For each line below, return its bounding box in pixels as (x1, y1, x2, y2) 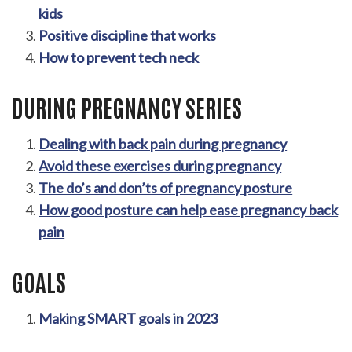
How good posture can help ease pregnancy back (38, 201, 339, 219)
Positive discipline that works (38, 26, 217, 44)
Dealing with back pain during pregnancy (38, 135, 288, 153)
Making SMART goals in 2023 (38, 310, 218, 328)
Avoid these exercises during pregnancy (38, 157, 282, 175)
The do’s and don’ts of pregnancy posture (38, 179, 293, 197)
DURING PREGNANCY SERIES (12, 91, 242, 123)
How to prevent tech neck (38, 48, 200, 66)
